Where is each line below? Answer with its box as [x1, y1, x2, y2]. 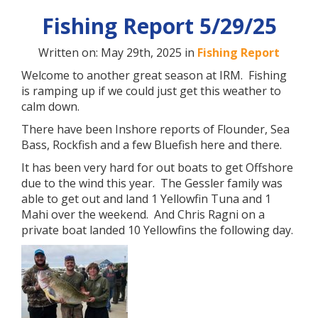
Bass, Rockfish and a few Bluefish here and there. [21, 137, 282, 153]
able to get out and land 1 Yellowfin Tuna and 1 [21, 191, 271, 207]
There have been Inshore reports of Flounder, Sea [21, 121, 290, 137]
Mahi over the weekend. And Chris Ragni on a [21, 207, 265, 222]
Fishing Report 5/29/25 [41, 11, 277, 40]
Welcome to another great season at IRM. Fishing [21, 67, 287, 83]
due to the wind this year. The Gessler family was [21, 175, 283, 191]
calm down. [21, 99, 88, 114]
